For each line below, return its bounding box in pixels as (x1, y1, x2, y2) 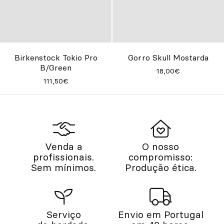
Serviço (46, 208, 81, 221)
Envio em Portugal (117, 208, 203, 221)
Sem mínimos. (31, 161, 96, 174)
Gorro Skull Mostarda (128, 52, 208, 62)
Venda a (44, 140, 82, 153)
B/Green (40, 62, 71, 72)
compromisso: (128, 151, 192, 163)
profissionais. (33, 151, 94, 163)
